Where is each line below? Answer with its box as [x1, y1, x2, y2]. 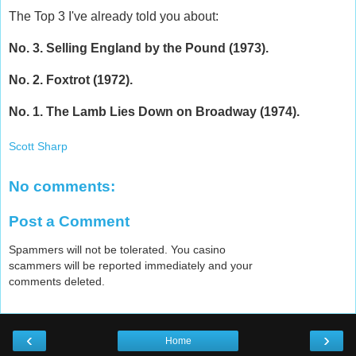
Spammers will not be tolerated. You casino [9, 243, 226, 257]
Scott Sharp [9, 139, 68, 153]
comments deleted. [9, 275, 105, 288]
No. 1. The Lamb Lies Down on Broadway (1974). [9, 104, 300, 118]
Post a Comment [9, 212, 130, 230]
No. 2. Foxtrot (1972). [9, 72, 133, 87]
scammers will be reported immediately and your [9, 259, 253, 273]
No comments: [9, 178, 115, 195]
